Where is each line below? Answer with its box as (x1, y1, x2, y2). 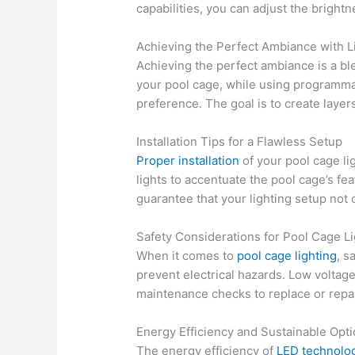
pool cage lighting (237, 247, 338, 263)
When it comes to (136, 247, 238, 263)
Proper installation (136, 152, 240, 168)
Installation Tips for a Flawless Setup (136, 133, 343, 149)
